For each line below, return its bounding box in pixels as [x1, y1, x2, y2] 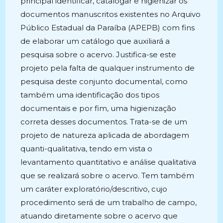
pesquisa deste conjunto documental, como [20, 77, 188, 86]
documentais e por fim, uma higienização [20, 104, 177, 113]
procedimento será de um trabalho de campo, [20, 198, 197, 207]
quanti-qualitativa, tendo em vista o [20, 144, 153, 153]
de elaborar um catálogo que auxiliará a [20, 36, 170, 46]
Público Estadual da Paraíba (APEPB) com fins [20, 23, 195, 32]
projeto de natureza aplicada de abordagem [20, 130, 190, 140]
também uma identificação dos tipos [20, 90, 160, 100]
